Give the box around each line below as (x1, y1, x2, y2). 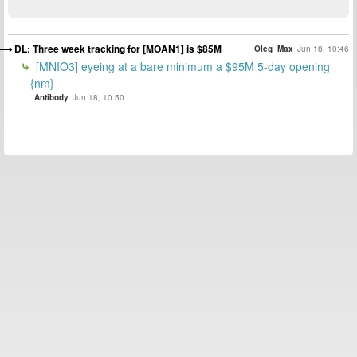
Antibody (34, 92, 69, 104)
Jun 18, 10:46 (297, 42, 349, 54)
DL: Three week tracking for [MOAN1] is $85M (14, 41, 222, 57)
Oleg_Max (254, 42, 293, 54)
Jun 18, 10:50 (73, 92, 124, 104)
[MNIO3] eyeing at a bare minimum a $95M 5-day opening (33, 58, 330, 75)
